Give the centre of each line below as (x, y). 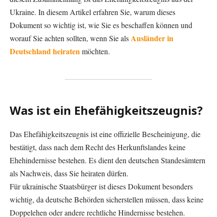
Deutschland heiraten (45, 51)
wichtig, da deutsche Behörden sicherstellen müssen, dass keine (107, 199)
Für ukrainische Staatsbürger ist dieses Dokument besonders (101, 186)
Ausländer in (152, 38)
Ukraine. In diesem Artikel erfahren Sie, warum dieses (93, 12)
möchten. (95, 51)
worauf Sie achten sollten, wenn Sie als (70, 38)
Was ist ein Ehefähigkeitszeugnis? (106, 110)
